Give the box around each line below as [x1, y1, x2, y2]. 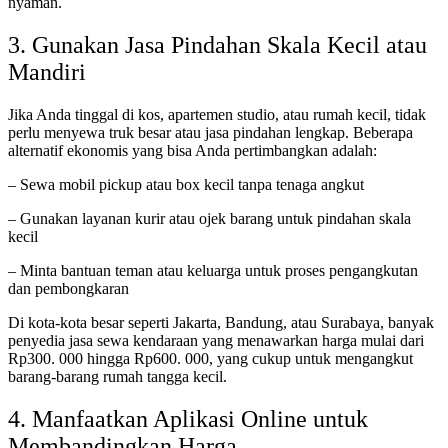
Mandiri [8, 58, 86, 85]
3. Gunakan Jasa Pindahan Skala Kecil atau [8, 31, 427, 58]
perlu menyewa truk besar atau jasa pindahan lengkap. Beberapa [8, 123, 413, 141]
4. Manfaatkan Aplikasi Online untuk [8, 405, 368, 432]
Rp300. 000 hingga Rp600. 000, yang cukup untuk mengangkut [8, 349, 413, 367]
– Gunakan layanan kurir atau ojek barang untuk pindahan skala [8, 209, 411, 227]
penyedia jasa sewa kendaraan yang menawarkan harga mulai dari [8, 331, 424, 349]
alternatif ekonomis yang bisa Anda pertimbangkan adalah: [8, 141, 377, 159]
